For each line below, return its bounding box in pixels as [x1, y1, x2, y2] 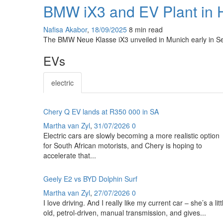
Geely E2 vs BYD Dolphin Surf [43, 174, 137, 184]
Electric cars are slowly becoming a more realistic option [43, 130, 220, 141]
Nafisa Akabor [43, 24, 87, 35]
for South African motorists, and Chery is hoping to [43, 140, 202, 151]
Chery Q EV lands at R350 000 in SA [43, 107, 159, 117]
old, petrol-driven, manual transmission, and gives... [43, 208, 206, 218]
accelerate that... [43, 150, 96, 161]
